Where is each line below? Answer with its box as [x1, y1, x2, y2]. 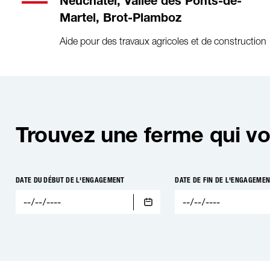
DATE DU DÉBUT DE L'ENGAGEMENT [16, 176, 125, 184]
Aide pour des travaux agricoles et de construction [59, 36, 266, 46]
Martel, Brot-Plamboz [59, 13, 181, 25]
